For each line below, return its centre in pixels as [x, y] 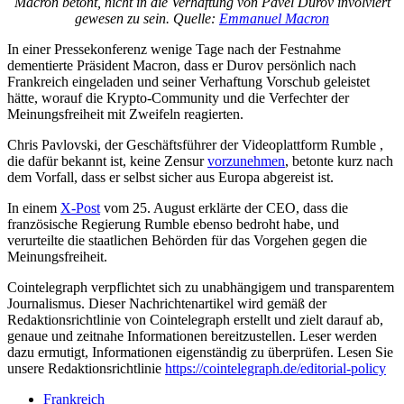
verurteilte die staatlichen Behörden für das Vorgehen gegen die [187, 240]
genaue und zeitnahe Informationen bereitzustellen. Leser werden [192, 335]
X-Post [80, 207]
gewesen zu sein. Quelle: [147, 18]
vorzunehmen [246, 161]
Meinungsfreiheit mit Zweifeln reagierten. [125, 114]
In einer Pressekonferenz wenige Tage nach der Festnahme [174, 49]
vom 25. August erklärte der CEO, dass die [224, 207]
